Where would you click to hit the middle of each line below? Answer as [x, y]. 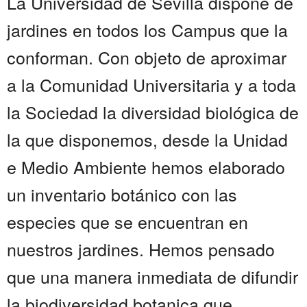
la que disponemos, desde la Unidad [147, 139]
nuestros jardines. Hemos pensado [141, 249]
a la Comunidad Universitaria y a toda [151, 85]
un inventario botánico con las [122, 194]
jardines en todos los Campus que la [147, 30]
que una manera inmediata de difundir [152, 277]
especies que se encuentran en [127, 222]
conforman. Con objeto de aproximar [147, 57]
